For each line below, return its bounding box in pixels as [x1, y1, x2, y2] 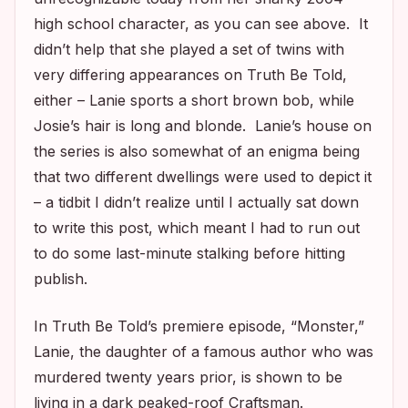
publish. [34, 270, 87, 289]
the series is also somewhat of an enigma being [34, 142, 360, 161]
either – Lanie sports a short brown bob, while [34, 91, 354, 110]
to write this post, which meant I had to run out [34, 219, 360, 238]
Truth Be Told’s [52, 317, 158, 336]
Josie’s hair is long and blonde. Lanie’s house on [34, 117, 372, 136]
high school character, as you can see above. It [34, 15, 368, 34]
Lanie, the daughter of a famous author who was [34, 342, 373, 362]
